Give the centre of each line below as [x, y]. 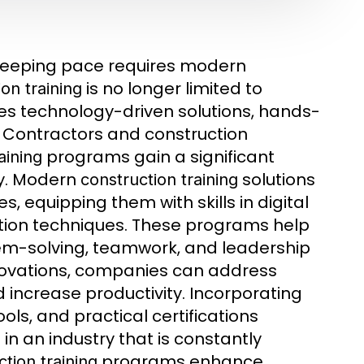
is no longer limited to [172, 88]
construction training [159, 179]
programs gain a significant [158, 156]
